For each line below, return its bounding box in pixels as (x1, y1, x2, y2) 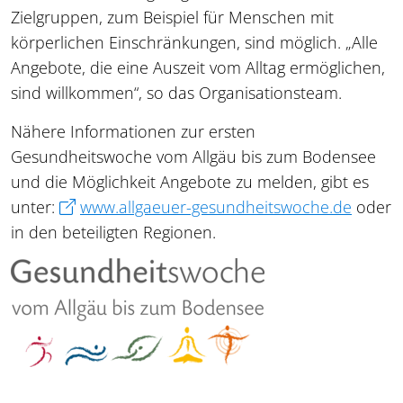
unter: (11, 195, 59, 218)
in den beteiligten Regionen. (11, 220, 216, 243)
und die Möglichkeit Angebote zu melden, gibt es (11, 170, 369, 193)
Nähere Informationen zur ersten (11, 120, 255, 142)
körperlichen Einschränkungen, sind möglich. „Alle (11, 31, 378, 53)
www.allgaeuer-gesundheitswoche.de (80, 195, 352, 218)
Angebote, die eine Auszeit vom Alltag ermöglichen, (11, 56, 385, 78)
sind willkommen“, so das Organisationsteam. (11, 81, 342, 103)
